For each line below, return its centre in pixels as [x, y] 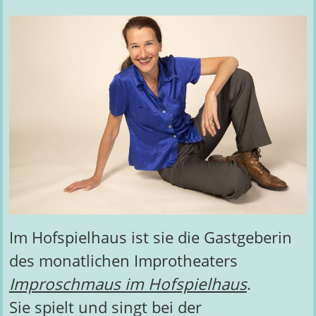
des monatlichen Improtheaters [123, 260]
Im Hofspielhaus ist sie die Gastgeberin [150, 237]
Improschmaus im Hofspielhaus [128, 284]
